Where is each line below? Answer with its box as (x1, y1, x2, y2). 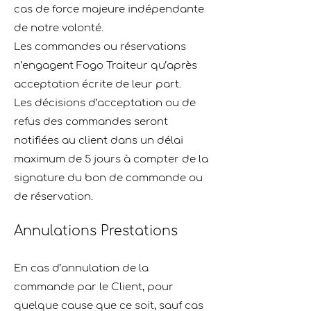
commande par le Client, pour (14, 281, 174, 293)
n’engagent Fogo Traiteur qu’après (14, 60, 197, 72)
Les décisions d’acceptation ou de (14, 97, 196, 109)
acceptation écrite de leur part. (14, 78, 181, 90)
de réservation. (14, 191, 93, 203)
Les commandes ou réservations (14, 41, 186, 53)
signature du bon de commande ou (14, 172, 203, 184)
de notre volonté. (14, 22, 103, 34)
